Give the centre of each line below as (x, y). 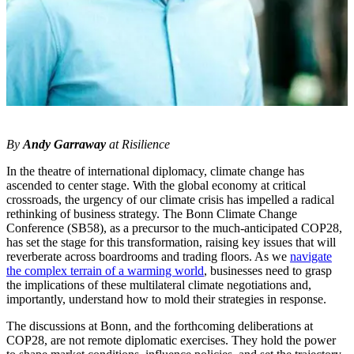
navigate (311, 256)
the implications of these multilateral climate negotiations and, (159, 284)
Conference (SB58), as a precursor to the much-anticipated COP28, (174, 228)
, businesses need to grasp (268, 270)
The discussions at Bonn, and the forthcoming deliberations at (160, 326)
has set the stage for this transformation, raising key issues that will (171, 242)
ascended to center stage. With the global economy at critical (156, 185)
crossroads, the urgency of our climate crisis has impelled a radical (170, 199)
